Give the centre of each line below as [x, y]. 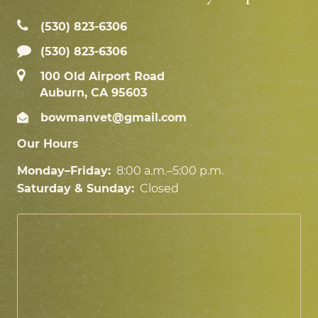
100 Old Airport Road [101, 77]
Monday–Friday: [64, 171]
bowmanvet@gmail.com [112, 118]
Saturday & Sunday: [76, 189]
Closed [159, 189]
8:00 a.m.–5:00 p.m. [169, 171]
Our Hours [48, 144]
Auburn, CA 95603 [93, 93]
